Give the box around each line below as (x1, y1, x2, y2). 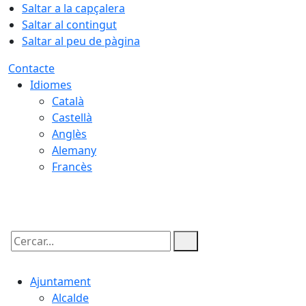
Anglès (52, 126, 87, 141)
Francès (52, 159, 92, 174)
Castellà (52, 110, 92, 125)
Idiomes (30, 77, 72, 92)
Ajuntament (30, 274, 91, 289)
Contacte (8, 61, 55, 76)
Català (52, 94, 84, 109)
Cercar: (8, 245, 44, 260)
